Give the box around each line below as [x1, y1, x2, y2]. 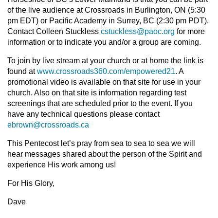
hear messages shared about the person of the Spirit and [7, 150, 202, 158]
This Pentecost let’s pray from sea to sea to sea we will [7, 139, 195, 147]
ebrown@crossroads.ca [7, 121, 89, 129]
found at [7, 67, 37, 75]
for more [175, 27, 205, 36]
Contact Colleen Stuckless [7, 27, 101, 36]
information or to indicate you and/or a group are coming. [7, 38, 201, 46]
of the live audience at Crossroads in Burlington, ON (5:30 [7, 6, 205, 14]
